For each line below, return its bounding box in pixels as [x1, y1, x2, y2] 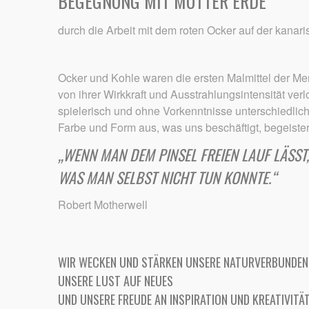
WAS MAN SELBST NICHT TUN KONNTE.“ [58, 166, 277, 189]
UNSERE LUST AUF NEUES [58, 271, 173, 290]
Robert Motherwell [58, 197, 148, 213]
